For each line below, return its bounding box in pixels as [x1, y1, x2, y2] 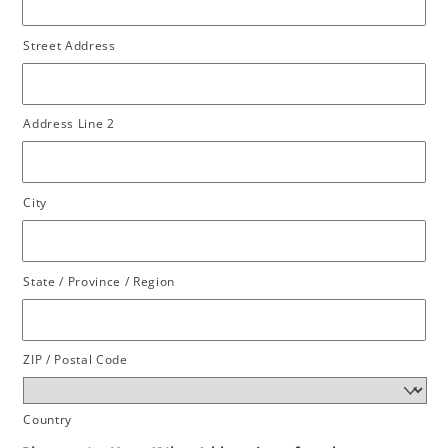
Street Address [23, 36, 116, 53]
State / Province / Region [23, 272, 176, 289]
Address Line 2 [23, 115, 115, 132]
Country [23, 411, 73, 428]
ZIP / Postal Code [23, 351, 128, 368]
